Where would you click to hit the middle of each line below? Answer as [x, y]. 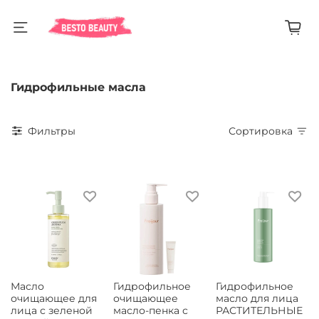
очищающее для [54, 299]
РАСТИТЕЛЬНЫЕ [259, 311]
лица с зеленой [52, 311]
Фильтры [52, 131]
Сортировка [264, 131]
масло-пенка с [151, 311]
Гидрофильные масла [78, 87]
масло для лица [257, 299]
